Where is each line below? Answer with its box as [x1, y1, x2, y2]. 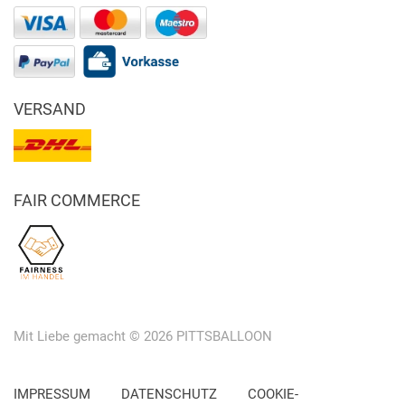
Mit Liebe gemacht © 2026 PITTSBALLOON [14, 328, 272, 345]
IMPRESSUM [14, 386, 90, 403]
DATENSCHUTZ [121, 386, 217, 403]
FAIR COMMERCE [14, 191, 140, 211]
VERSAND [14, 99, 86, 119]
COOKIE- [248, 386, 298, 403]
